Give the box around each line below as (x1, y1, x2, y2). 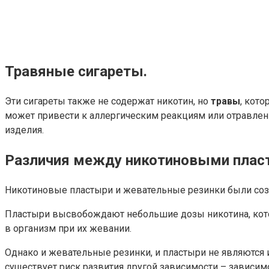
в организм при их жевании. (5, 222, 131, 234)
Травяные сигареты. (5, 63, 147, 80)
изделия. (5, 124, 44, 136)
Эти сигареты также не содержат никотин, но (5, 95, 211, 107)
